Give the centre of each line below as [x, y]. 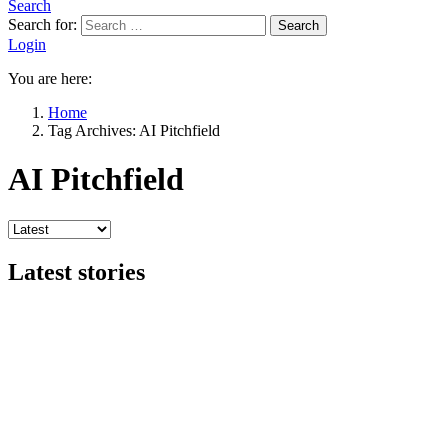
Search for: [42, 24]
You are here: [50, 78]
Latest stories [76, 271]
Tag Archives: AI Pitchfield [134, 130]
